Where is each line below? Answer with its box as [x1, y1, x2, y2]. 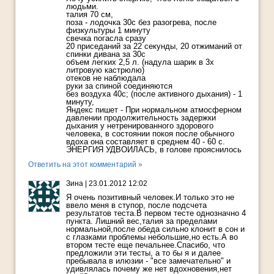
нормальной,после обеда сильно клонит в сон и [66, 224, 245, 234]
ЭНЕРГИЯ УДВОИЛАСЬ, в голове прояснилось [66, 145, 242, 155]
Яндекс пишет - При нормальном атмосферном [66, 105, 242, 115]
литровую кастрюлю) [66, 65, 144, 75]
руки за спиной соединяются [66, 81, 172, 91]
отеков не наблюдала [66, 73, 146, 83]
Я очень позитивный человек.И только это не [66, 193, 234, 202]
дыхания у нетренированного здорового [66, 121, 213, 131]
